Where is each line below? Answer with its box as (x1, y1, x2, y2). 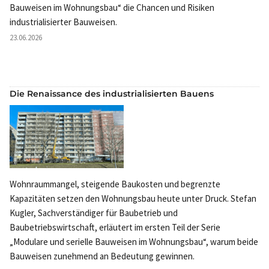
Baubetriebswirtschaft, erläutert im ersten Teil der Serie (10, 222, 220, 234)
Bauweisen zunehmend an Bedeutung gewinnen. (10, 250, 195, 262)
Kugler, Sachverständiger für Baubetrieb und (10, 207, 178, 219)
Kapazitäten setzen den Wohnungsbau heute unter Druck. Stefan (10, 193, 256, 205)
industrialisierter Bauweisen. (10, 16, 117, 28)
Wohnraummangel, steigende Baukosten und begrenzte (10, 178, 220, 190)
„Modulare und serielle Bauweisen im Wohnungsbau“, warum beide (10, 236, 258, 248)
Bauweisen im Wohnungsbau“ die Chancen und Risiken (10, 1, 214, 13)
